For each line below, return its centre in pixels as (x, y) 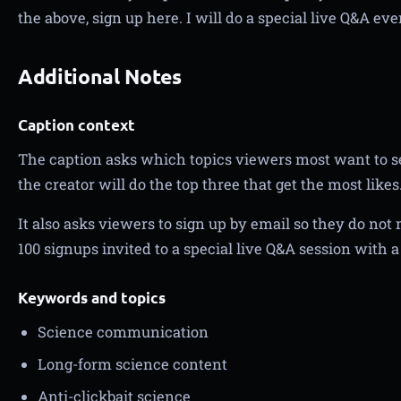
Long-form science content (132, 364)
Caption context (77, 125)
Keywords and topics (92, 298)
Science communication (123, 332)
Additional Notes (100, 77)
